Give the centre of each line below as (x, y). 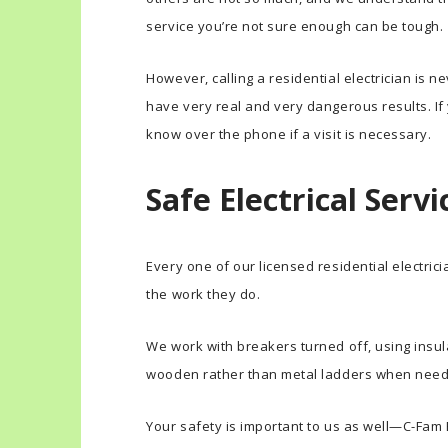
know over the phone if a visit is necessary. (289, 133)
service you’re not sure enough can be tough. (295, 25)
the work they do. (203, 293)
